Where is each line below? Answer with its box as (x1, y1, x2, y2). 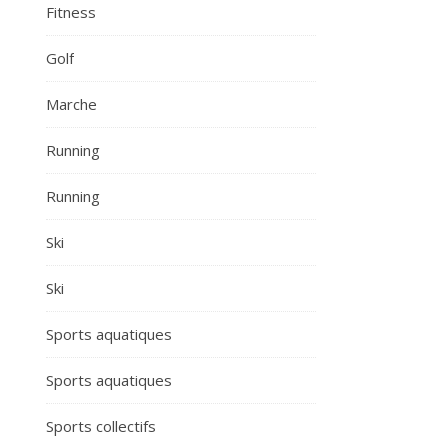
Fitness (46, 2, 96, 22)
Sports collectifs (46, 416, 156, 436)
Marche (46, 94, 97, 114)
